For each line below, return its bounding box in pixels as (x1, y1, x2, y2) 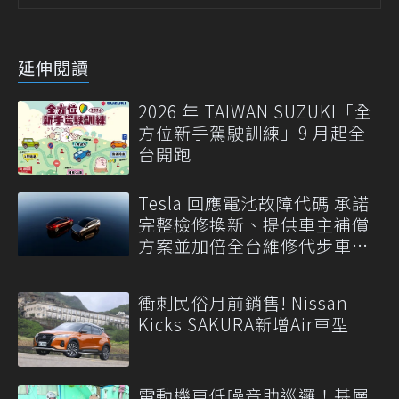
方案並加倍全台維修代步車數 (138, 233, 370, 258)
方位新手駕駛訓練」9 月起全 (138, 120, 366, 145)
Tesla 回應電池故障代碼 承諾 (138, 191, 370, 216)
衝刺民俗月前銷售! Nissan (138, 290, 348, 315)
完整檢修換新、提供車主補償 (138, 212, 370, 237)
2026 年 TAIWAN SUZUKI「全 (138, 99, 372, 124)
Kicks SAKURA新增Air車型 (138, 312, 349, 337)
